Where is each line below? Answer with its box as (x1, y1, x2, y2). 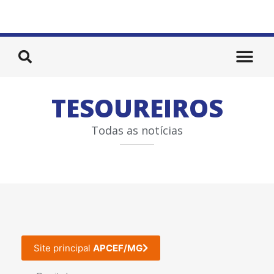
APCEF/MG (93, 242, 143, 254)
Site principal (34, 242, 93, 254)
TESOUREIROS (51, 91, 223, 125)
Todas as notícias (91, 123, 183, 138)
